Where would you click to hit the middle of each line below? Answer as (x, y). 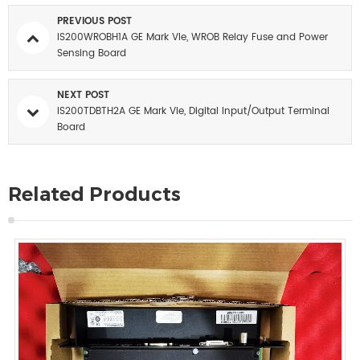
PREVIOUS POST (94, 21)
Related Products (94, 194)
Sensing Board (92, 53)
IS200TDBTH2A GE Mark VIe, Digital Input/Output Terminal (193, 111)
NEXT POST (83, 95)
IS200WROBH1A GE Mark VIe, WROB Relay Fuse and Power (192, 37)
